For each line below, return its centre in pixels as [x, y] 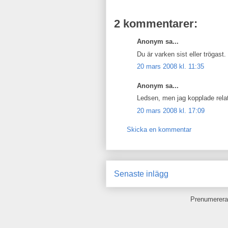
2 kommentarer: [156, 24]
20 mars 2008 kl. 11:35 [170, 66]
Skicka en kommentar [159, 130]
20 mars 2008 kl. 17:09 [171, 110]
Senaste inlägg [141, 174]
